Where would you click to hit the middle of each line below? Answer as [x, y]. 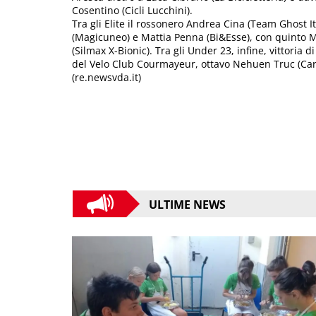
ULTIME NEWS [187, 204]
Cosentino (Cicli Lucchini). [132, 10]
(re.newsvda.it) [107, 77]
